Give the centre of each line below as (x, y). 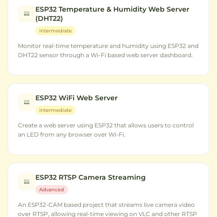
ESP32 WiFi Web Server (77, 98)
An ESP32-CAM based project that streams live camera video (106, 205)
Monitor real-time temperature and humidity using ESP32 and (108, 46)
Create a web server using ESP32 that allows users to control (106, 125)
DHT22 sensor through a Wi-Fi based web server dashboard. (105, 55)
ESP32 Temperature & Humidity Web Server (112, 9)
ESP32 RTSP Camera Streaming (91, 177)
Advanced (52, 190)
